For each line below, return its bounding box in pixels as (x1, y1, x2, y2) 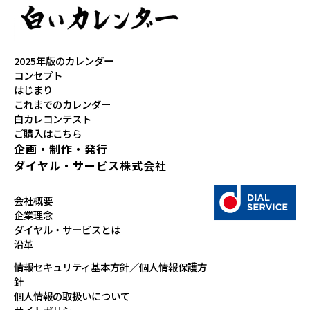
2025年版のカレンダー (14, 53, 113, 69)
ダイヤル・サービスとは (14, 222, 120, 237)
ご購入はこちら (14, 126, 82, 141)
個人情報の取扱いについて (14, 289, 130, 304)
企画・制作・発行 (14, 140, 120, 158)
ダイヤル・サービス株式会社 (14, 157, 167, 174)
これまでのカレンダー (14, 97, 111, 112)
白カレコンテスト (14, 111, 91, 127)
